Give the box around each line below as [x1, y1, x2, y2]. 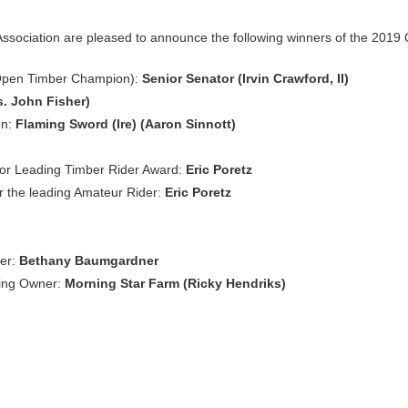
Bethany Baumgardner [19, 252, 158, 268]
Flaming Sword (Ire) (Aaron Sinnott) [15, 116, 236, 131]
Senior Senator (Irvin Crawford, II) [142, 70, 349, 86]
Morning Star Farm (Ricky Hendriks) [65, 275, 286, 291]
